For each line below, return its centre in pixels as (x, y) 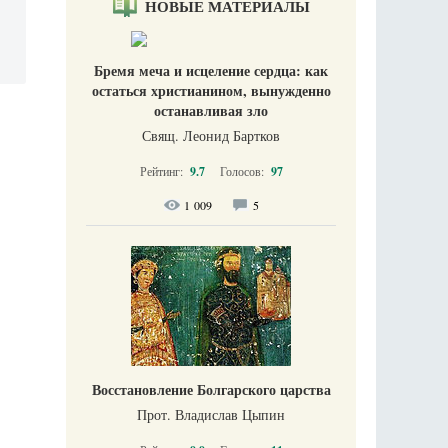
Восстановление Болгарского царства (211, 389)
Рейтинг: (162, 170)
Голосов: (243, 170)
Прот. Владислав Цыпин (211, 414)
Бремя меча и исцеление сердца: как (211, 70)
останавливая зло (211, 110)
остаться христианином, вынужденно (211, 90)
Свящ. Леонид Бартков (211, 135)
